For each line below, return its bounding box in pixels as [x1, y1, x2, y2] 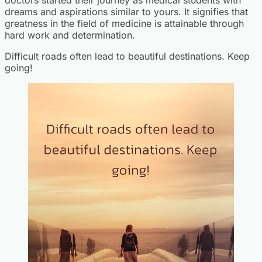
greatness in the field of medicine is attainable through [5, 17, 244, 29]
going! [5, 61, 33, 74]
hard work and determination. [5, 29, 135, 41]
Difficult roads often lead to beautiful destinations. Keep [5, 50, 250, 62]
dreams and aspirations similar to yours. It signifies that [5, 5, 248, 18]
